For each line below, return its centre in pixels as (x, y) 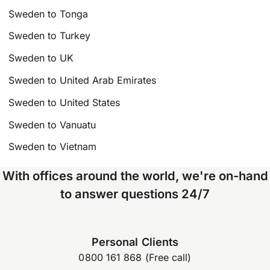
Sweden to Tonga (49, 14)
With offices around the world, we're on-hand (135, 176)
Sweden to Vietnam (53, 147)
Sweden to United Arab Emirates (83, 80)
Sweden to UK (41, 58)
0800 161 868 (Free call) (135, 258)
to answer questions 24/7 (135, 194)
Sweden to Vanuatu (52, 124)
